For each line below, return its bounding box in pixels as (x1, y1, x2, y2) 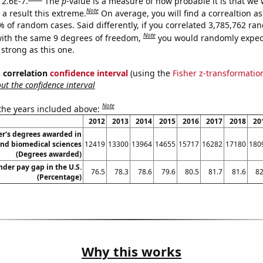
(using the (127, 67, 173, 79)
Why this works (82, 242, 181, 261)
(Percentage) (36, 172, 82, 183)
